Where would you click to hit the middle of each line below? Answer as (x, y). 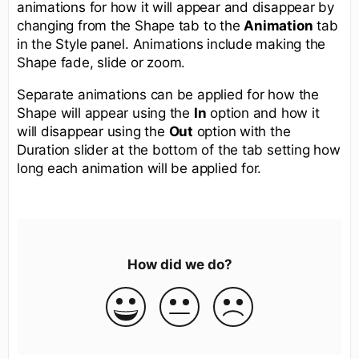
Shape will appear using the (105, 113)
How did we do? (179, 264)
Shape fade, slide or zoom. (101, 62)
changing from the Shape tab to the (131, 25)
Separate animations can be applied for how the (168, 94)
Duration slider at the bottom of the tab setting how (179, 149)
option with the (242, 131)
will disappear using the (93, 131)
